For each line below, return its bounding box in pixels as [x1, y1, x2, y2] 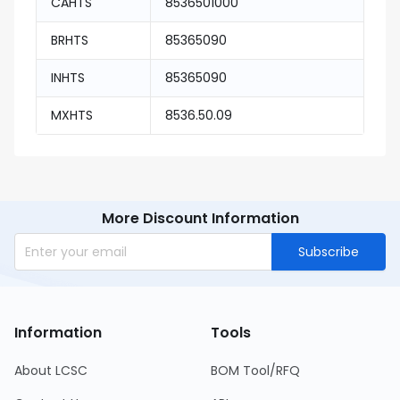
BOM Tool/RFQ [211, 362, 300, 379]
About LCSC [14, 362, 87, 379]
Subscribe [298, 243, 359, 261]
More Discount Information [101, 208, 299, 229]
